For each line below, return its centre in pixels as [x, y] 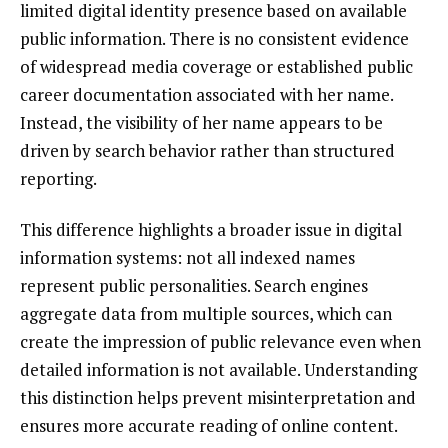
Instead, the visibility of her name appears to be [201, 122]
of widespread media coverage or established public [216, 66]
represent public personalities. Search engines [194, 286]
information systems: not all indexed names [187, 258]
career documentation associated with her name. [206, 94]
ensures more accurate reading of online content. [209, 426]
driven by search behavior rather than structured [207, 150]
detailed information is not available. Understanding [218, 370]
